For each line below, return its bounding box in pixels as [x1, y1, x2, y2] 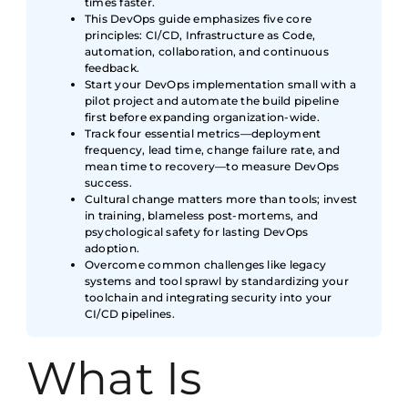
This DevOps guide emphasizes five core [85, 12, 312, 26]
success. [85, 176, 132, 190]
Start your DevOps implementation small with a [85, 77, 356, 92]
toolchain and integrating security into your [85, 291, 332, 305]
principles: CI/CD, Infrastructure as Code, [85, 28, 316, 43]
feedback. [85, 61, 140, 76]
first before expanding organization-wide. [85, 110, 320, 125]
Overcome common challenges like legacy [85, 258, 327, 272]
